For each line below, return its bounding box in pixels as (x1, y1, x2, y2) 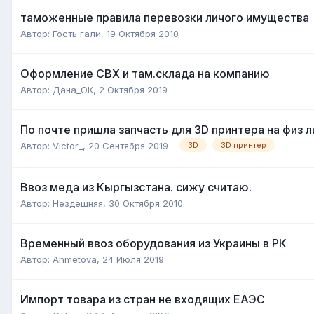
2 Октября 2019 (99, 83, 168, 95)
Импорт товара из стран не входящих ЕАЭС (20, 292, 265, 306)
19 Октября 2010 (107, 27, 179, 39)
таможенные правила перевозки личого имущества (20, 10, 309, 25)
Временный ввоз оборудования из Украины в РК (20, 235, 287, 250)
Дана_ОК (53, 83, 93, 95)
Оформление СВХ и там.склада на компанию (20, 66, 270, 81)
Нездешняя (53, 197, 103, 209)
